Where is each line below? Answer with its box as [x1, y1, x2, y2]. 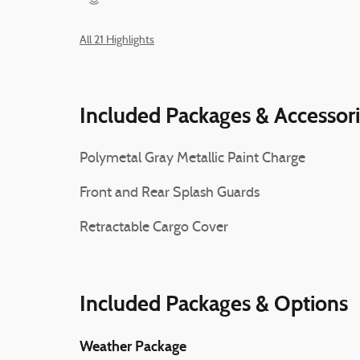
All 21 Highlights [80, 35, 154, 47]
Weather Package [80, 337, 186, 355]
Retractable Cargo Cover [80, 219, 228, 235]
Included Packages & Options [80, 289, 348, 317]
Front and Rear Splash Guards [80, 185, 260, 201]
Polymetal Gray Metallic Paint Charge [80, 150, 305, 166]
